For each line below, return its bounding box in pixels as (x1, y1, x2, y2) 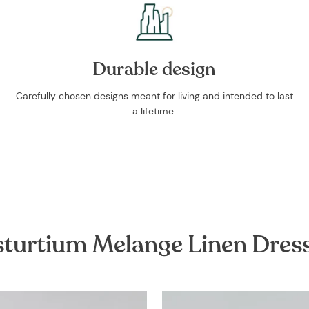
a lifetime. (132, 105, 177, 118)
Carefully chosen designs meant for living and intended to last (15, 90, 293, 103)
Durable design (92, 57, 217, 81)
